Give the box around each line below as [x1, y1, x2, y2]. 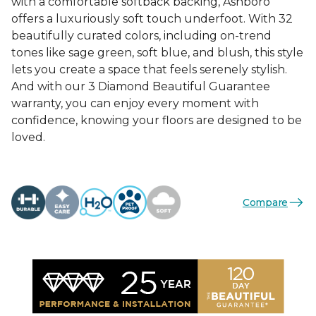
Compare [242, 195, 288, 209]
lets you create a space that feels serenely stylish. [11, 63, 287, 76]
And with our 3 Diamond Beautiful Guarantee [11, 80, 270, 93]
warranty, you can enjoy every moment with [11, 97, 259, 110]
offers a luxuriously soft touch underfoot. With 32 [11, 12, 293, 25]
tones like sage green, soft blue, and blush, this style [11, 46, 303, 59]
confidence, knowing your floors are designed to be [11, 114, 302, 127]
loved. [11, 130, 45, 144]
